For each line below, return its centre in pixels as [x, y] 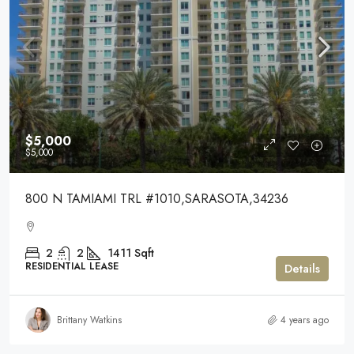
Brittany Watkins [89, 320]
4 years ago [305, 320]
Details [302, 269]
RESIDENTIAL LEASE [72, 266]
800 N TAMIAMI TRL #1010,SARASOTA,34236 [157, 198]
